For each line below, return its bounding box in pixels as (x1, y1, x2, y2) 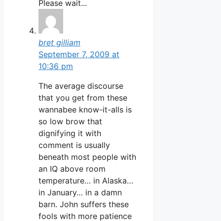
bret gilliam (38, 37, 80, 47)
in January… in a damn (38, 187, 122, 197)
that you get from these (38, 92, 127, 103)
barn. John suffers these (38, 199, 129, 209)
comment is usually (38, 140, 110, 150)
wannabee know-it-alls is (38, 104, 132, 114)
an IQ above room (38, 163, 106, 174)
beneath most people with (38, 151, 136, 162)
